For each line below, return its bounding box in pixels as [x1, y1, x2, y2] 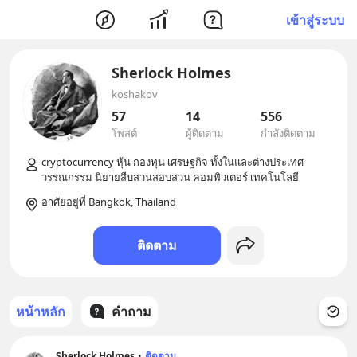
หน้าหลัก [16, 303, 65, 320]
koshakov [112, 87, 158, 101]
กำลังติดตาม [260, 126, 316, 140]
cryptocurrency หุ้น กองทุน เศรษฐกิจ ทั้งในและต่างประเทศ [41, 155, 304, 169]
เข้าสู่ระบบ [286, 10, 344, 29]
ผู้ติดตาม [186, 126, 225, 140]
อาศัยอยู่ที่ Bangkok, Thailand [41, 194, 176, 209]
